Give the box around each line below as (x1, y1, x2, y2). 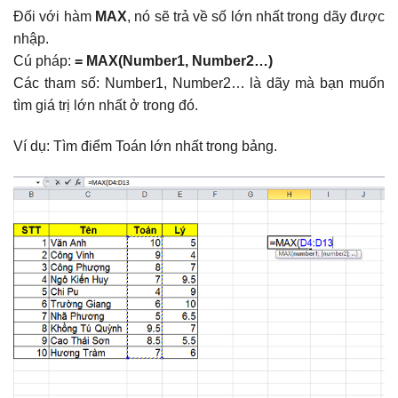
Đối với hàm (13, 9, 95, 25)
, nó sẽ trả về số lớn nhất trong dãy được (126, 9, 386, 25)
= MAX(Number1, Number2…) (75, 53, 273, 69)
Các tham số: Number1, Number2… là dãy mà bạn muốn (13, 76, 385, 92)
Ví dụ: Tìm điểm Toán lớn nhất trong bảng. (13, 139, 277, 155)
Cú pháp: (13, 53, 75, 69)
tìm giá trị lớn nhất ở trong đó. (13, 98, 198, 114)
